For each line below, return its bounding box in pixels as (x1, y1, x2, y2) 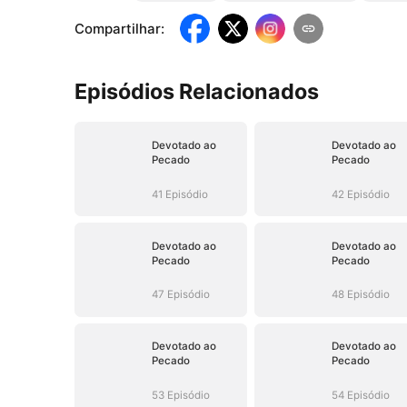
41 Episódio (151, 187, 208, 201)
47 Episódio (151, 288, 210, 302)
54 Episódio (331, 389, 390, 402)
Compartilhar (74, 20, 162, 38)
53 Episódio (151, 389, 210, 402)
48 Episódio (331, 288, 390, 302)
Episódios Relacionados (74, 78, 320, 105)
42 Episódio (331, 187, 390, 201)
